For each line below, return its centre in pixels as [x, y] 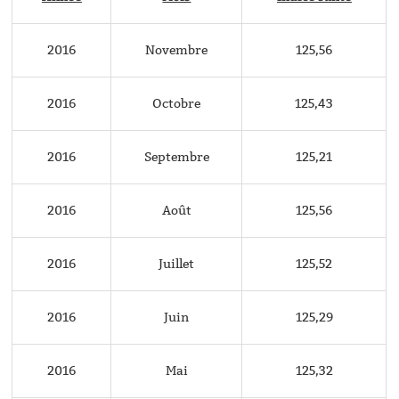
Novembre [177, 50]
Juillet [177, 264]
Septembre [176, 157]
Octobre [177, 103]
